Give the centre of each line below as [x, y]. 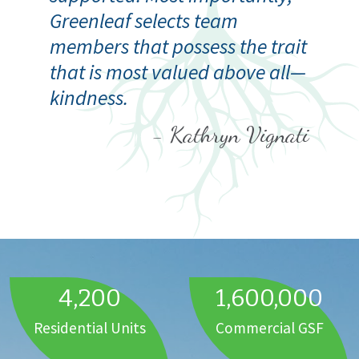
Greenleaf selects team [144, 20]
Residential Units [90, 327]
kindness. [89, 97]
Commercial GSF [269, 327]
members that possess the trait [178, 46]
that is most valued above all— [178, 71]
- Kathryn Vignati [231, 134]
